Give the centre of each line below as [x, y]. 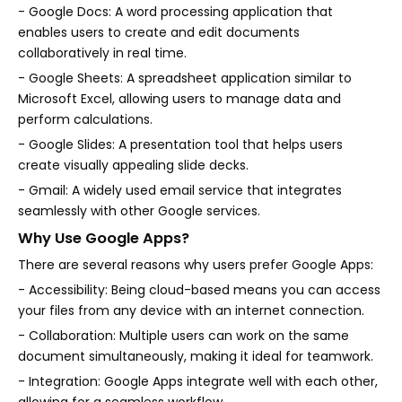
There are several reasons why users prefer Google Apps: [196, 265]
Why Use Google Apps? [104, 239]
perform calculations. [85, 120]
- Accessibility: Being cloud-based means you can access [199, 290]
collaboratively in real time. [102, 53]
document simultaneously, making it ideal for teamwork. [196, 357]
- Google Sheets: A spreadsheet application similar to [185, 79]
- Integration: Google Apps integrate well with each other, [198, 382]
